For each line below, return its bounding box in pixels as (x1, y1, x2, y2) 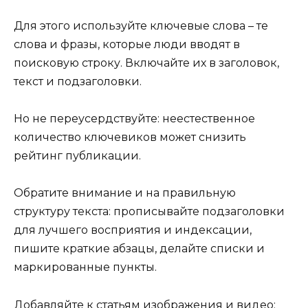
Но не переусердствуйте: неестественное (14, 112, 255, 126)
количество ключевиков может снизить (14, 131, 246, 144)
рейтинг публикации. (14, 149, 141, 163)
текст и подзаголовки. (14, 74, 142, 88)
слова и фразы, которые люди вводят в (14, 37, 240, 51)
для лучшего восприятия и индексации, (14, 223, 252, 237)
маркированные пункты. (14, 261, 157, 274)
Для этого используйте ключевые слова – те (14, 19, 268, 32)
